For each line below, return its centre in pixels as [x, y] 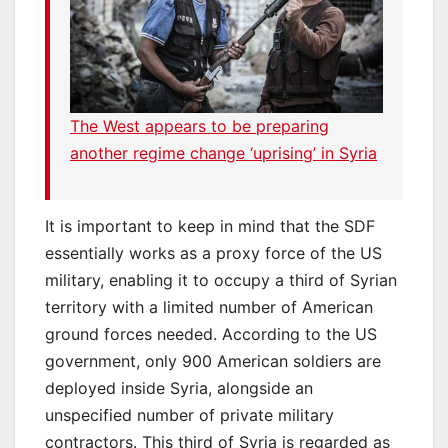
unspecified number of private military [189, 414]
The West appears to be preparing [199, 126]
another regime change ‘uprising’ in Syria [223, 153]
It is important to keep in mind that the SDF [210, 225]
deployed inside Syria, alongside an [179, 387]
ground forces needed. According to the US [211, 333]
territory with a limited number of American [209, 306]
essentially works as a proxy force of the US [213, 252]
